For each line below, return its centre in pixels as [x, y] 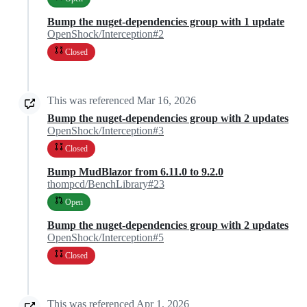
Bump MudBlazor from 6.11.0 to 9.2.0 [135, 172]
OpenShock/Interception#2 [106, 34]
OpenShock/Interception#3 [106, 131]
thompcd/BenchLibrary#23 [106, 184]
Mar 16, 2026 [167, 101]
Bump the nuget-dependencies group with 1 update [166, 22]
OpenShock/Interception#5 [106, 238]
